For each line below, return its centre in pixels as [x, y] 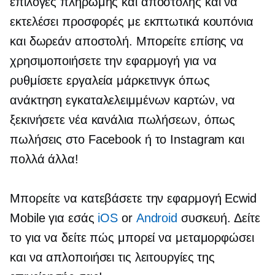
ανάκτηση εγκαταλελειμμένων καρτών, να [123, 100]
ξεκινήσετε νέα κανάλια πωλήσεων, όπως [123, 119]
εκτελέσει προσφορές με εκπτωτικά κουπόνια [132, 21]
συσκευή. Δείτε [219, 218]
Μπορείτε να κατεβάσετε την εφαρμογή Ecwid [133, 198]
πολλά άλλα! [44, 159]
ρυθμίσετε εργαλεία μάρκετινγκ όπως [110, 80]
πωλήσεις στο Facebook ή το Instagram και [127, 139]
